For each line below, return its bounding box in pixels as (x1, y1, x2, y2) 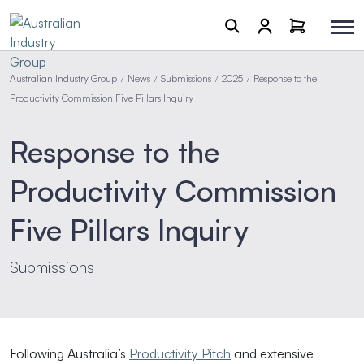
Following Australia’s (10, 345, 129, 362)
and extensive (231, 345, 314, 362)
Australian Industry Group (10, 72, 117, 84)
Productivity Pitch (129, 345, 231, 362)
